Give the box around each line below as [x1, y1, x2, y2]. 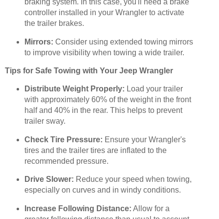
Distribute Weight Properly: [24, 84, 125, 93]
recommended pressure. [24, 156, 109, 165]
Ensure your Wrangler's [102, 135, 186, 144]
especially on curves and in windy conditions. [24, 186, 181, 195]
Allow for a [131, 204, 170, 213]
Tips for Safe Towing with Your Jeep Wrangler [5, 66, 173, 75]
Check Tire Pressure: [24, 135, 103, 144]
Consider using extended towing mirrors [53, 38, 193, 46]
